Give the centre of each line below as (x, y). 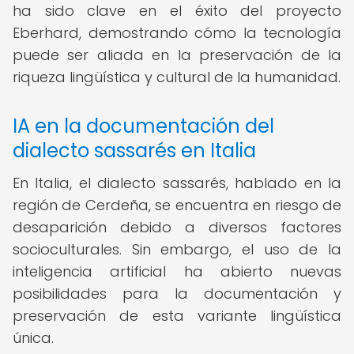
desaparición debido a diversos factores (177, 227)
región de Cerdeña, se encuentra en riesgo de (177, 205)
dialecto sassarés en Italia (134, 151)
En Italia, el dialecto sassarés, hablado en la (177, 183)
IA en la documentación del (143, 126)
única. (33, 338)
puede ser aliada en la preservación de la (177, 55)
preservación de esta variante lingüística (177, 316)
